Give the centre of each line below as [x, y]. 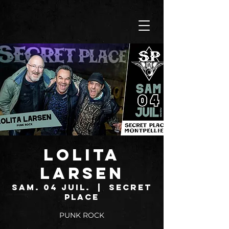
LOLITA [82, 155]
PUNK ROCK [82, 215]
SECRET [130, 187]
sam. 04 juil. [51, 187]
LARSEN [82, 173]
